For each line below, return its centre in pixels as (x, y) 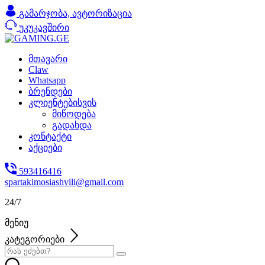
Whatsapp (47, 80)
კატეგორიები (35, 239)
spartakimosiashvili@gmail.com (64, 182)
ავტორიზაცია (102, 13)
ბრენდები (50, 91)
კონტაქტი (50, 136)
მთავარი (48, 59)
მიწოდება (74, 114)
